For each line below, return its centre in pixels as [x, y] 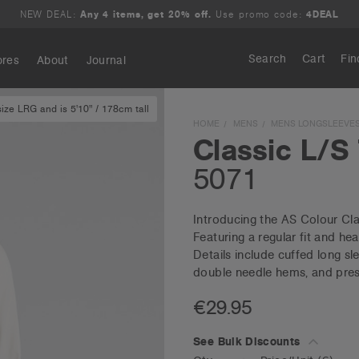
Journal [106, 60]
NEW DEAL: [48, 14]
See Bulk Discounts [248, 341]
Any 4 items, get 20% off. [146, 14]
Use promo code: [259, 14]
